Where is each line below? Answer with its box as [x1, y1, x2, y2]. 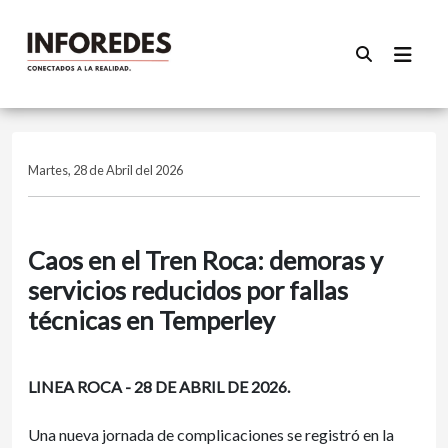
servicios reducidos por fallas [28, 275, 348, 305]
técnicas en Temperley [28, 305, 275, 335]
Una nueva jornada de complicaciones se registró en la [28, 425, 394, 444]
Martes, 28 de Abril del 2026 [28, 162, 183, 178]
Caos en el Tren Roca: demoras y [28, 245, 383, 275]
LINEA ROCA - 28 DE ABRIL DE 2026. [28, 377, 290, 396]
